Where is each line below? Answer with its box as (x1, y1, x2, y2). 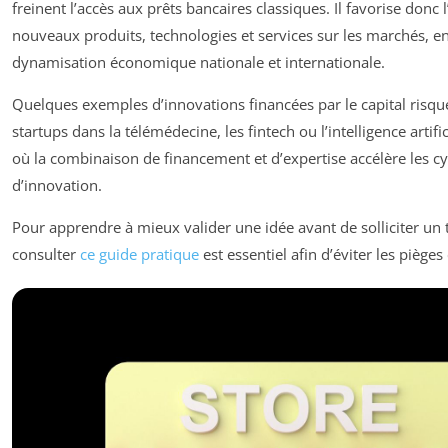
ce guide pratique (80, 243, 199, 264)
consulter (12, 243, 80, 264)
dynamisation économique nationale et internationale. (12, 51, 385, 72)
